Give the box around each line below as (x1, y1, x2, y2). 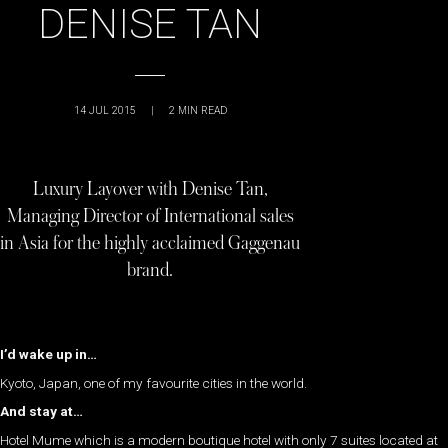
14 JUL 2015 (73, 104, 136, 117)
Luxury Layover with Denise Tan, (32, 179, 268, 199)
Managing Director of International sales (6, 206, 294, 226)
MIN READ (177, 104, 227, 117)
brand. (127, 260, 173, 280)
